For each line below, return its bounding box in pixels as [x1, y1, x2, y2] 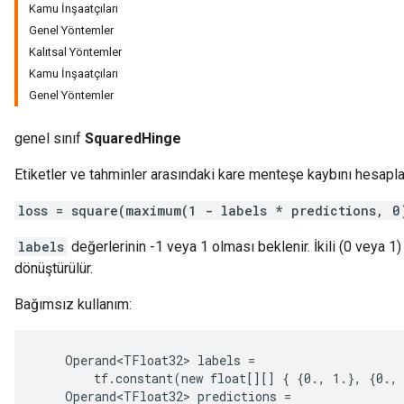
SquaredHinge [85, 130, 181, 147]
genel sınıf [14, 130, 85, 147]
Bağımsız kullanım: [14, 296, 132, 313]
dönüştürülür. [14, 260, 93, 277]
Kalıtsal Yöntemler [29, 45, 122, 59]
